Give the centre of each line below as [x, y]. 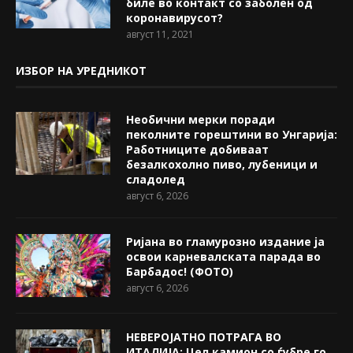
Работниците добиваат [197, 149]
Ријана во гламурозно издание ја [225, 241]
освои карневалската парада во [223, 256]
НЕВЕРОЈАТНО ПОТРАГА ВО [204, 336]
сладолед [156, 179]
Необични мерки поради [201, 119]
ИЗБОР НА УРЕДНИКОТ [81, 70]
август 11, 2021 [160, 34]
